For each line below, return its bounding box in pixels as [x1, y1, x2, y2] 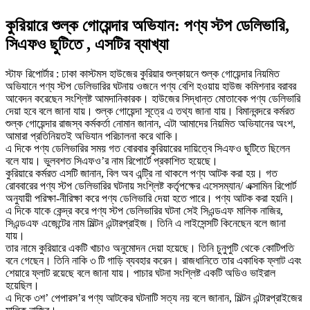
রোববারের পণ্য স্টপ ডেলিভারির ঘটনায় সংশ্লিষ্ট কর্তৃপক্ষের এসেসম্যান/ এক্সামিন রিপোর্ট [6, 179, 296, 192]
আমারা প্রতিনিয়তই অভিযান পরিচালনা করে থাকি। [6, 129, 179, 142]
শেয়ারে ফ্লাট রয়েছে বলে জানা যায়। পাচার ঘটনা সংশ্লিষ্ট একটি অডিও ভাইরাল [6, 266, 275, 279]
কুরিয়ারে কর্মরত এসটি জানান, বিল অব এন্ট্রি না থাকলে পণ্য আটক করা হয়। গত [6, 167, 277, 179]
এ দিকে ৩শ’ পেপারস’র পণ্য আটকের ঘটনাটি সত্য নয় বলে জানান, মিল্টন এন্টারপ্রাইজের [6, 291, 302, 304]
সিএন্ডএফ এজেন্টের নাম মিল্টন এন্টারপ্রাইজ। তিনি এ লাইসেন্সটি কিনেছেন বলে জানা [6, 217, 286, 229]
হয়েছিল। [6, 279, 39, 291]
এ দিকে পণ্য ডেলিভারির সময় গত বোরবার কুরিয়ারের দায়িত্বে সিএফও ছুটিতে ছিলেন [6, 142, 290, 154]
